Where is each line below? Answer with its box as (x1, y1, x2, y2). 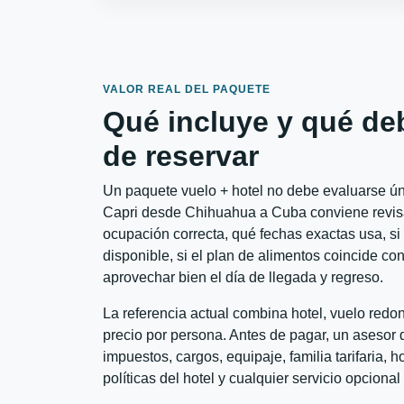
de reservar (103, 140, 259, 173)
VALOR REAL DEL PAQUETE (103, 83, 271, 96)
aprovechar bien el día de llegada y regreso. (103, 270, 383, 286)
